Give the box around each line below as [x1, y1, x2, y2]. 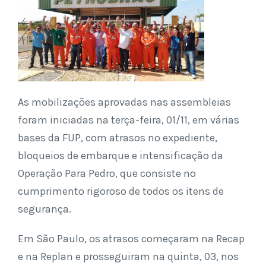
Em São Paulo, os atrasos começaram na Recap [18, 232, 245, 245]
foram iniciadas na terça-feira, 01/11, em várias [18, 113, 239, 126]
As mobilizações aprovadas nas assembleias [18, 95, 231, 109]
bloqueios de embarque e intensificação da [18, 148, 223, 162]
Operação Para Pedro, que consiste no [18, 166, 196, 180]
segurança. [18, 202, 71, 216]
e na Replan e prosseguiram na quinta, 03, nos [18, 249, 239, 263]
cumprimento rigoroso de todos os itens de [18, 184, 224, 198]
